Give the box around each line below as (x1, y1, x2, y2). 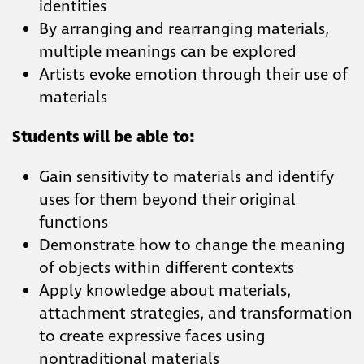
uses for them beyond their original (39, 188, 296, 212)
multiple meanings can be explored (39, 41, 297, 64)
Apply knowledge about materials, (39, 279, 291, 303)
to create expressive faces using (39, 325, 265, 349)
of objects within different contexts (39, 257, 294, 280)
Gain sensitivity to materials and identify (39, 166, 334, 189)
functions (39, 211, 108, 235)
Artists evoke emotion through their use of (39, 63, 348, 87)
